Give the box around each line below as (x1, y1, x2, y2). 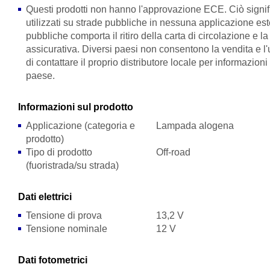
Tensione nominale (26, 224, 108, 234)
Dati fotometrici (18, 255, 88, 265)
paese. (26, 71, 55, 81)
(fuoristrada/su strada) (26, 160, 119, 171)
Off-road (155, 147, 190, 157)
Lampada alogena (155, 121, 234, 131)
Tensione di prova (26, 210, 102, 221)
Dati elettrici (18, 192, 72, 202)
